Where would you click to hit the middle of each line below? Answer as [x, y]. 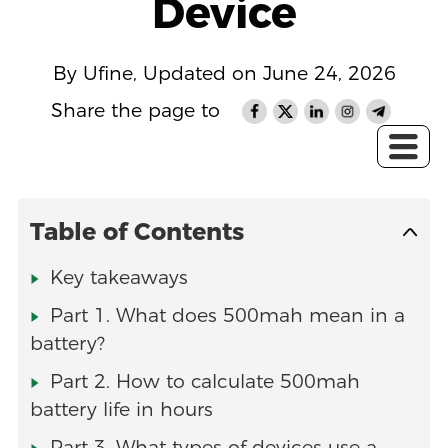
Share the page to [136, 111]
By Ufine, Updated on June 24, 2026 [224, 73]
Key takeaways [118, 278]
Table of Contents [136, 232]
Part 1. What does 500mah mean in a [227, 316]
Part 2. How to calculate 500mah [204, 382]
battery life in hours [121, 410]
